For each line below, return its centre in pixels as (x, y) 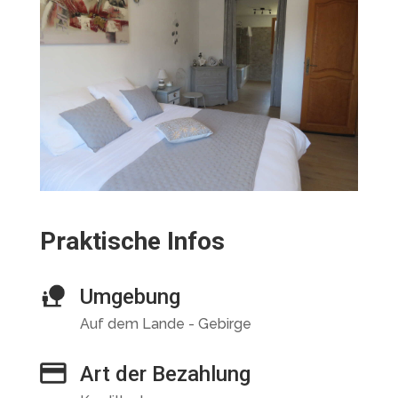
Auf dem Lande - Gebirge (165, 324)
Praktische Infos (132, 241)
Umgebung (130, 297)
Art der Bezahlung (165, 374)
